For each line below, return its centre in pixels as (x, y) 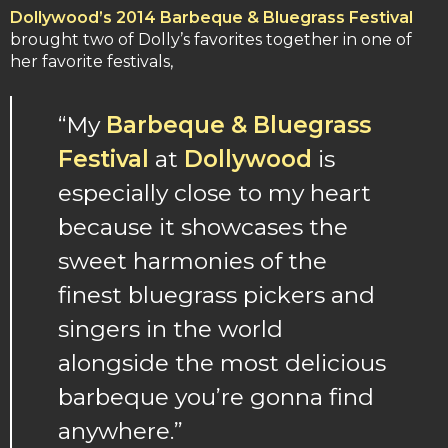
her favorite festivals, (91, 61)
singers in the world (170, 328)
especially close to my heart (214, 192)
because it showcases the (203, 226)
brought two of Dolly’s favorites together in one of (211, 39)
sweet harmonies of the (192, 260)
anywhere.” (120, 430)
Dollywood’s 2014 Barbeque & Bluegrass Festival (211, 17)
